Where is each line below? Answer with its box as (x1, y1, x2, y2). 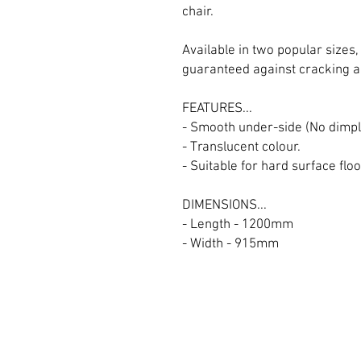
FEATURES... (182, 100, 252, 117)
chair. (182, 3, 214, 20)
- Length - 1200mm (182, 216, 293, 233)
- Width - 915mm (182, 235, 279, 252)
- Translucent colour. (182, 139, 301, 156)
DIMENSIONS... (182, 197, 267, 214)
